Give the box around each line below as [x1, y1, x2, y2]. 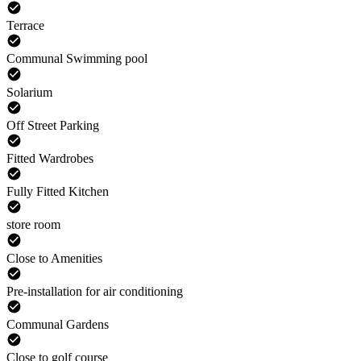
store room [6, 218, 60, 232]
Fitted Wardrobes [6, 151, 93, 166]
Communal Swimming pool [6, 52, 147, 66]
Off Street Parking [6, 118, 99, 132]
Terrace [6, 19, 44, 33]
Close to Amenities [6, 251, 102, 265]
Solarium [6, 85, 52, 99]
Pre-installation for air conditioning [6, 284, 183, 298]
